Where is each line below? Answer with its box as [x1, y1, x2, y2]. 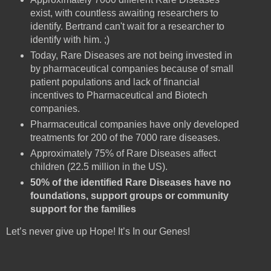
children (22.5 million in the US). [30, 162, 168, 172]
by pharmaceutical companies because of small [30, 64, 233, 74]
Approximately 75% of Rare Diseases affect [30, 148, 216, 159]
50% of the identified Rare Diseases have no [30, 177, 231, 188]
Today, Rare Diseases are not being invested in [30, 50, 232, 61]
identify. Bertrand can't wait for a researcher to [30, 21, 224, 32]
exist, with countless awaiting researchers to [30, 8, 218, 19]
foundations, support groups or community [30, 191, 229, 201]
